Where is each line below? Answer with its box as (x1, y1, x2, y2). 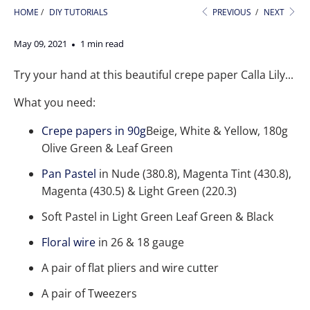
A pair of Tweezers (42, 286, 137, 302)
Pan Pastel (42, 166, 96, 182)
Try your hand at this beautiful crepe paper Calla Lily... (14, 67, 293, 83)
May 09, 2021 (14, 37, 67, 51)
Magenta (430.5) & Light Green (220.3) (42, 183, 237, 199)
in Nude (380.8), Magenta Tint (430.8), (96, 166, 291, 182)
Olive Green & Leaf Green (42, 140, 173, 156)
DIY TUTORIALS (49, 6, 108, 19)
